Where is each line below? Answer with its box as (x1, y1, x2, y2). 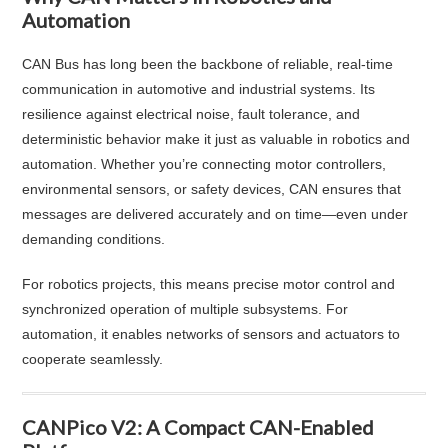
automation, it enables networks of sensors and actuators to (22, 325, 401, 342)
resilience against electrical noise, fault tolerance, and (22, 105, 361, 122)
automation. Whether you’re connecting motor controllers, (22, 155, 387, 172)
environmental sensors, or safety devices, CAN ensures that (22, 180, 402, 197)
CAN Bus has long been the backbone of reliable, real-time (22, 55, 394, 72)
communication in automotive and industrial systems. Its (22, 80, 376, 97)
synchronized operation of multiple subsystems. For (22, 300, 349, 317)
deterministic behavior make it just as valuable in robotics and (22, 130, 411, 147)
